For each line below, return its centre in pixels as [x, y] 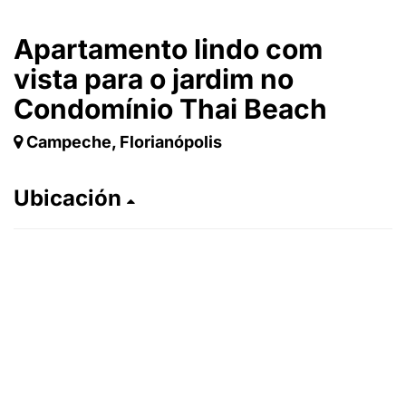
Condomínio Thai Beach [170, 109]
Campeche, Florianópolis [124, 142]
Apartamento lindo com [168, 49]
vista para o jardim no [154, 79]
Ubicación [70, 198]
